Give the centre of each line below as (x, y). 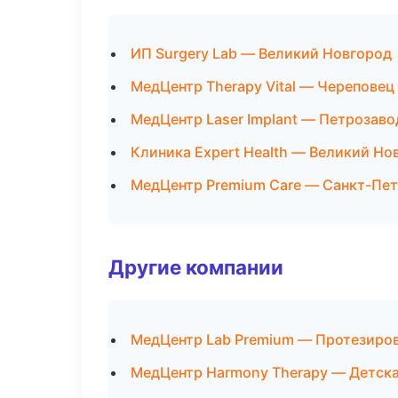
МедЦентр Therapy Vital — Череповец (263, 86)
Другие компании (196, 267)
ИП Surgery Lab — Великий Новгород (261, 53)
